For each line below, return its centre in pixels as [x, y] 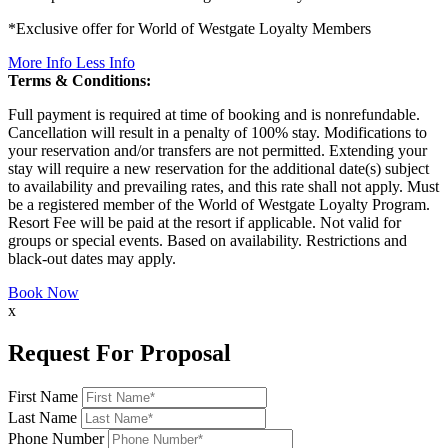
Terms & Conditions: [79, 80]
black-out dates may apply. [92, 258]
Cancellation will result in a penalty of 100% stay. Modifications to [217, 132]
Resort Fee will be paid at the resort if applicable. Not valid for [204, 222]
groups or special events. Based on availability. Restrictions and [207, 240]
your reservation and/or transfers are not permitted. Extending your [217, 150]
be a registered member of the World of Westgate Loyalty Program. [219, 204]
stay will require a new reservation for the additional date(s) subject [218, 168]
